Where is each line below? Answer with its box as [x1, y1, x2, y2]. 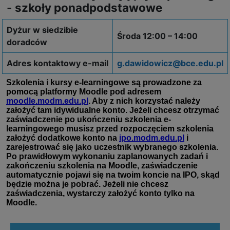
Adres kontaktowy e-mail [7, 57, 108, 68]
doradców [7, 36, 47, 47]
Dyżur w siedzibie [7, 24, 78, 35]
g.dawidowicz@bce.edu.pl [117, 57, 223, 68]
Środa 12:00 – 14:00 [117, 30, 198, 41]
